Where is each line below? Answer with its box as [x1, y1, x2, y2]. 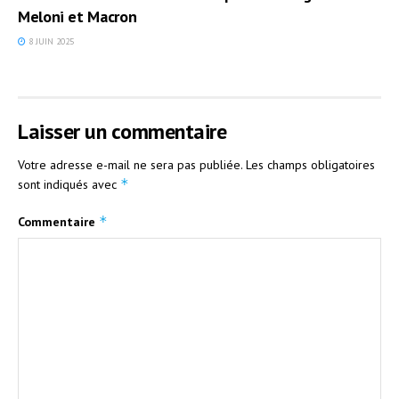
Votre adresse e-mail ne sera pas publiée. [18, 156, 242, 173]
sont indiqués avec [18, 175, 120, 192]
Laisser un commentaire [18, 117, 227, 145]
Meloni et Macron [18, 5, 137, 27]
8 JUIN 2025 [26, 35, 74, 47]
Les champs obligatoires [246, 156, 375, 173]
